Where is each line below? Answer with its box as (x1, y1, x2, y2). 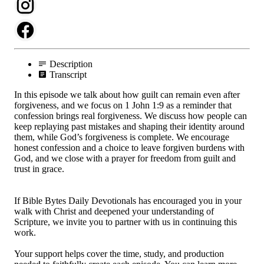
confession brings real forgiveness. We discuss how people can (14, 110, 247, 121)
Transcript (49, 69, 87, 80)
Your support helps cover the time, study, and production (14, 248, 224, 259)
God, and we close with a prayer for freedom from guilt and (14, 153, 236, 163)
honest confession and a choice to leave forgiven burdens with (14, 142, 245, 153)
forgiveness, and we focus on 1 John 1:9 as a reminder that (14, 100, 232, 110)
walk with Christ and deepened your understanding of (14, 206, 214, 216)
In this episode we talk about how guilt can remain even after (14, 89, 240, 100)
